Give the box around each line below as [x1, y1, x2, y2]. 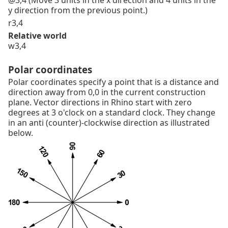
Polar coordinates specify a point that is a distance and [8, 76, 219, 88]
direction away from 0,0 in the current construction [8, 87, 206, 98]
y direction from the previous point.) [8, 5, 148, 16]
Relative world [8, 30, 67, 42]
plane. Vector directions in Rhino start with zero [8, 97, 192, 108]
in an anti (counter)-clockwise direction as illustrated [8, 117, 210, 129]
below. [8, 127, 33, 139]
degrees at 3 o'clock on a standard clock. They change [8, 107, 215, 119]
